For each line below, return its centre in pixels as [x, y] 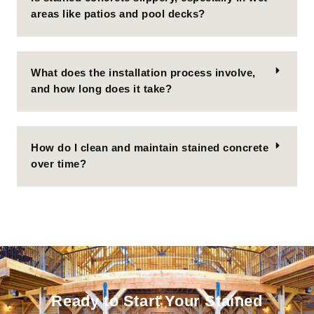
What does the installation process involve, [143, 73]
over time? [59, 164]
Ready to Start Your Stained [157, 301]
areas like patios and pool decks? [118, 14]
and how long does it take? [101, 89]
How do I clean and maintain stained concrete [150, 148]
